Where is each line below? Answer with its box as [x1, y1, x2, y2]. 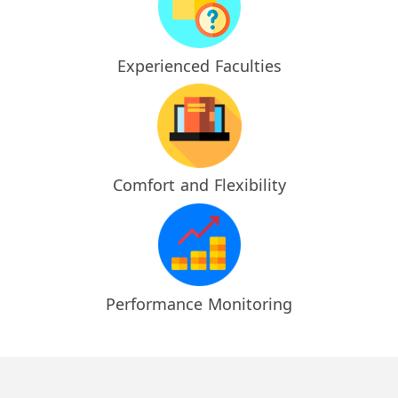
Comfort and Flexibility [112, 174, 286, 196]
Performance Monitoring [106, 293, 292, 315]
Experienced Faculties [116, 55, 282, 77]
